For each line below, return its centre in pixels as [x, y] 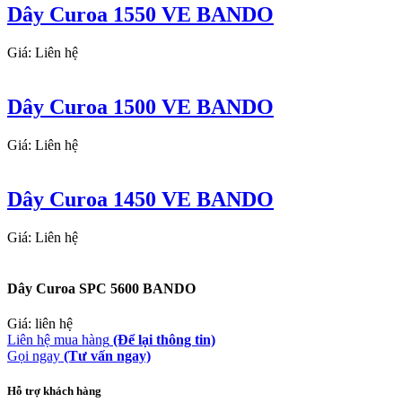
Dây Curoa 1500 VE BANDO [140, 107]
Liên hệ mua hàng [58, 340]
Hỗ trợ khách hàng [54, 391]
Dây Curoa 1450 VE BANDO [140, 199]
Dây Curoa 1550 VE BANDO [140, 15]
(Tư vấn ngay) [107, 356]
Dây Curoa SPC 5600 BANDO [101, 289]
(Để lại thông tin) [164, 340]
